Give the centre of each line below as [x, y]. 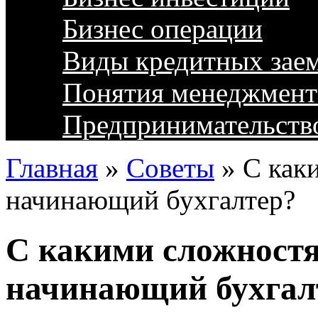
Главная [52, 168]
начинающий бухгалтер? [150, 200]
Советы [170, 168]
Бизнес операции [163, 29]
